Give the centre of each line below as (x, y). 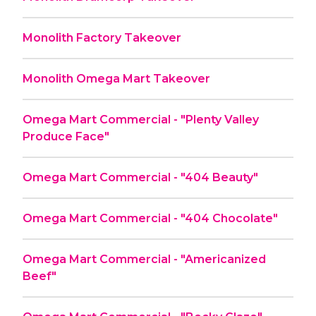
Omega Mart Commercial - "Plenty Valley (102, 119)
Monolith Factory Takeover (102, 37)
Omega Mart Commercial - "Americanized (144, 259)
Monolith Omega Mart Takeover (116, 78)
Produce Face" (66, 136)
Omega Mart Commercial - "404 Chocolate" (150, 218)
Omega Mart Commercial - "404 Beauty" (140, 177)
